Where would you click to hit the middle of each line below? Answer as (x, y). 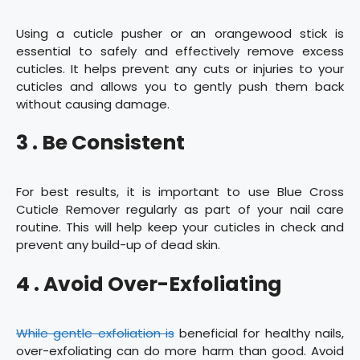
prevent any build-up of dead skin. (118, 245)
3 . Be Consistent (100, 143)
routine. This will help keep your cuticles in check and (180, 227)
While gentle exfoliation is (95, 333)
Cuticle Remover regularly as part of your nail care (180, 210)
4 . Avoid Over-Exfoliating (149, 284)
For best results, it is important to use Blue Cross (180, 192)
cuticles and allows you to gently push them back (180, 86)
